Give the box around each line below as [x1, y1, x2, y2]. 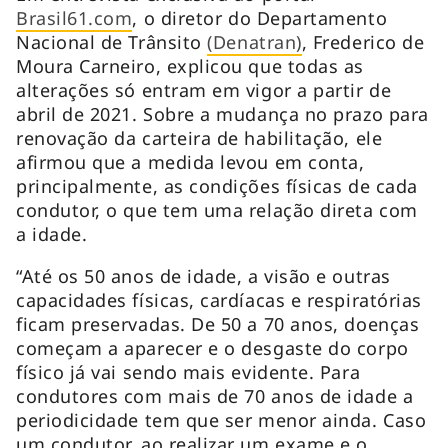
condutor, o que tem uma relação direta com [16, 197, 418, 222]
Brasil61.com [16, 5, 133, 30]
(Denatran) [207, 29, 302, 54]
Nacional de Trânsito [16, 29, 208, 54]
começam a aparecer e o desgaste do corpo [16, 335, 409, 360]
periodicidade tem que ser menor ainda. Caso [16, 407, 427, 432]
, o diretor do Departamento [132, 5, 388, 30]
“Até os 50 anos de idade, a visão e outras [16, 263, 391, 288]
